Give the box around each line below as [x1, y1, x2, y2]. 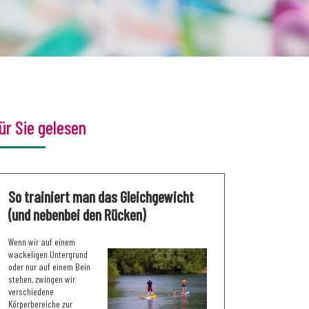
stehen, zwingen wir [8, 272, 75, 285]
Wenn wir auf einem [8, 235, 75, 248]
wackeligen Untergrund [8, 248, 88, 260]
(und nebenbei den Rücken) [8, 205, 146, 223]
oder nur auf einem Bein [8, 260, 90, 272]
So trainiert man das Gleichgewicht [8, 187, 194, 206]
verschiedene [8, 285, 54, 297]
